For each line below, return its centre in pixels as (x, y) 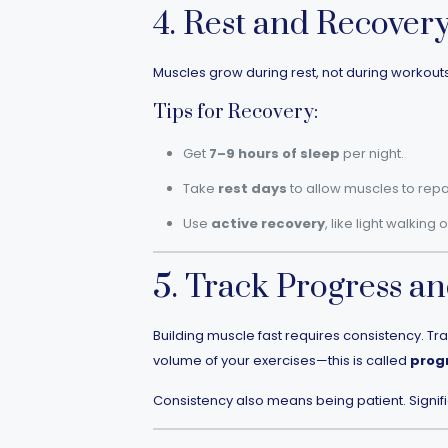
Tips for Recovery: (235, 112)
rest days (252, 188)
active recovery (267, 223)
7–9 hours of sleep (274, 153)
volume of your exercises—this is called (281, 360)
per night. (371, 153)
